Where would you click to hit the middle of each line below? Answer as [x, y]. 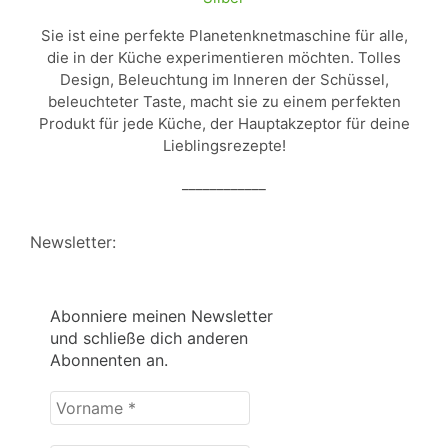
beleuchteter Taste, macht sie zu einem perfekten [224, 102]
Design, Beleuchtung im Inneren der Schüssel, [224, 80]
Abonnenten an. [109, 359]
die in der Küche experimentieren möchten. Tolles [224, 58]
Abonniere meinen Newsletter [161, 315]
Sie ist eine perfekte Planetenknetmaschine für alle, [224, 36]
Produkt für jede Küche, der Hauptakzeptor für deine [224, 124]
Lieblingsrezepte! [224, 146]
